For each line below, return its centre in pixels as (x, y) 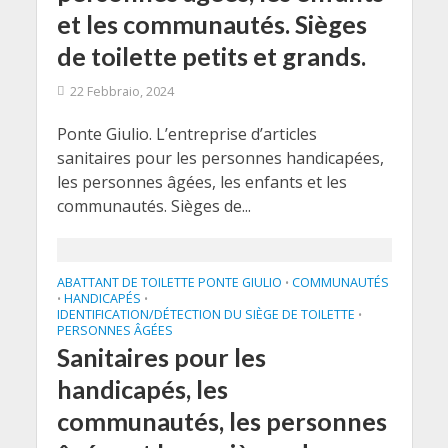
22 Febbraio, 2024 (121, 91)
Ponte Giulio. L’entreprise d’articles (186, 134)
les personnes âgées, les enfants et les (201, 182)
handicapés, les (142, 389)
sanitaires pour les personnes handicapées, (220, 158)
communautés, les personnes (221, 421)
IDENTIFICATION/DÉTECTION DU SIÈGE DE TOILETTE (205, 314)
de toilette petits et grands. (211, 56)
